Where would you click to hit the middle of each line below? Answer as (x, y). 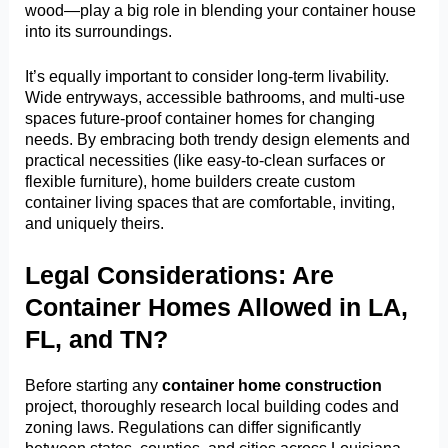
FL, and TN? (97, 338)
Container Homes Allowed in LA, (217, 306)
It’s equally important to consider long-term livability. (207, 76)
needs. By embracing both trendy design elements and (218, 139)
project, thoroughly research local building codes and (212, 405)
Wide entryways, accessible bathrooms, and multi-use (215, 97)
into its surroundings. (99, 30)
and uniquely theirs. (95, 223)
